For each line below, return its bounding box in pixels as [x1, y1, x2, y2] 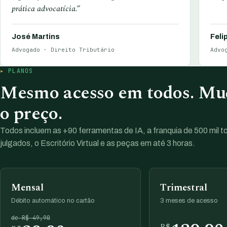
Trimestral [160, 180, 207, 196]
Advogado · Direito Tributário [12, 46, 115, 54]
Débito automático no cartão [11, 197, 95, 205]
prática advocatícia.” [12, 2, 81, 15]
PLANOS [8, 66, 33, 74]
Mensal [11, 180, 44, 196]
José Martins [12, 32, 60, 41]
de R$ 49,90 [11, 213, 50, 222]
